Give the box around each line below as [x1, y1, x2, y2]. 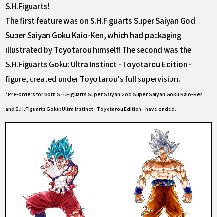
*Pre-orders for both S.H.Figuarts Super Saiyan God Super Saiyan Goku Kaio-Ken [5, 91, 203, 98]
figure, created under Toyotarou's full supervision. [5, 73, 181, 84]
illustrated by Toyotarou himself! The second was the [5, 44, 192, 55]
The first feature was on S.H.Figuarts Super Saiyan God [5, 15, 196, 26]
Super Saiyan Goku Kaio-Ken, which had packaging [5, 30, 182, 41]
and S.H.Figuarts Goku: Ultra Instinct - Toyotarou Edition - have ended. [5, 105, 177, 113]
